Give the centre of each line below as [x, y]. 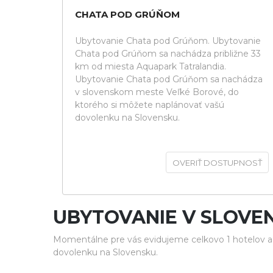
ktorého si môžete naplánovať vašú [150, 105]
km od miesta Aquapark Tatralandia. [151, 66]
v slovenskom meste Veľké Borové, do [157, 92]
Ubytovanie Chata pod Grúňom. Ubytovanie [168, 41]
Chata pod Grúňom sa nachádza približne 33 [168, 54]
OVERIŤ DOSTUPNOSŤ [217, 163]
